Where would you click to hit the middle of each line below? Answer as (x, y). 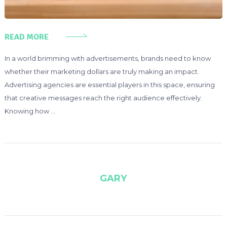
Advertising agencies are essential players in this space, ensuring (109, 85)
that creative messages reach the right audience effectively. (103, 98)
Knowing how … (30, 111)
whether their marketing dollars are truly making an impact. (102, 72)
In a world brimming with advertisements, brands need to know (107, 59)
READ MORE (26, 37)
